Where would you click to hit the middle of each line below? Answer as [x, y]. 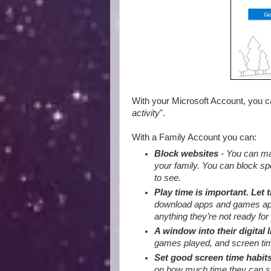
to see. [168, 178]
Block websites [187, 154]
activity [146, 113]
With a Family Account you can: [194, 137]
